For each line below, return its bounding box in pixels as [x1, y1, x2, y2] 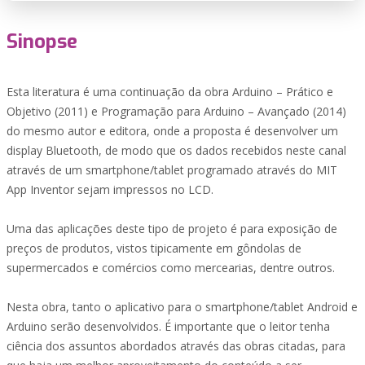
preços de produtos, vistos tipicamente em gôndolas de [7, 240, 301, 256]
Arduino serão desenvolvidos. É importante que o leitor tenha [7, 319, 330, 334]
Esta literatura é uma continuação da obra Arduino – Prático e [7, 84, 333, 99]
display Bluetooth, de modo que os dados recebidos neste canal [7, 143, 346, 158]
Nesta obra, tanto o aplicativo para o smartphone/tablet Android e [7, 299, 358, 314]
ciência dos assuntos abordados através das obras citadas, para [7, 338, 345, 354]
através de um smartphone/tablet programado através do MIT [7, 162, 337, 178]
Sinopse [7, 29, 77, 55]
